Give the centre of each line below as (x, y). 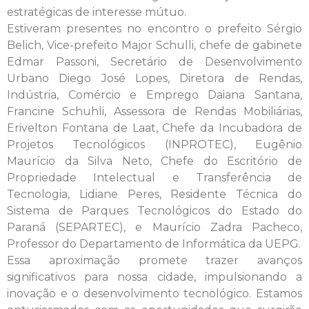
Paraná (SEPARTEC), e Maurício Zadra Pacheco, (154, 227)
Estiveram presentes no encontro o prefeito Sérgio (154, 28)
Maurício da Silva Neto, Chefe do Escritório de (154, 161)
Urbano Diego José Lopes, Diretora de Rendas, (154, 78)
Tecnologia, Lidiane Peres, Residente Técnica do (154, 194)
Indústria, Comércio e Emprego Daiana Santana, (154, 94)
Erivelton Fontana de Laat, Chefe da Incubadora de (154, 128)
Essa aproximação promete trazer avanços (154, 260)
